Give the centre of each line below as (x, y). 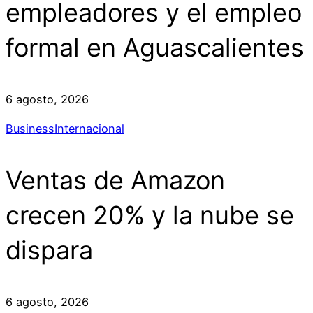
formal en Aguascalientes (155, 48)
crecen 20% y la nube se (150, 216)
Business (30, 129)
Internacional (89, 129)
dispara (49, 250)
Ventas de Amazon (115, 181)
